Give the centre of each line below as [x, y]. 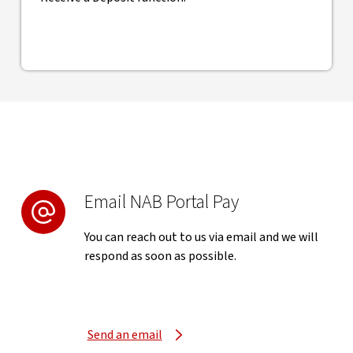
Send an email [124, 335]
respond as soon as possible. [161, 256]
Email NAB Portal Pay [161, 202]
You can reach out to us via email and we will [201, 237]
